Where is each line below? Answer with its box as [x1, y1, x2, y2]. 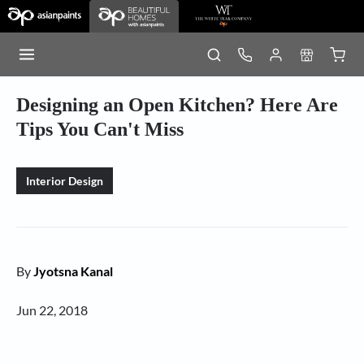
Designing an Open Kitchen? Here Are [16, 94, 338, 115]
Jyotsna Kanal [33, 263, 113, 279]
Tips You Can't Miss [16, 119, 184, 140]
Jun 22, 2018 [16, 302, 88, 318]
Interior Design [26, 174, 104, 188]
